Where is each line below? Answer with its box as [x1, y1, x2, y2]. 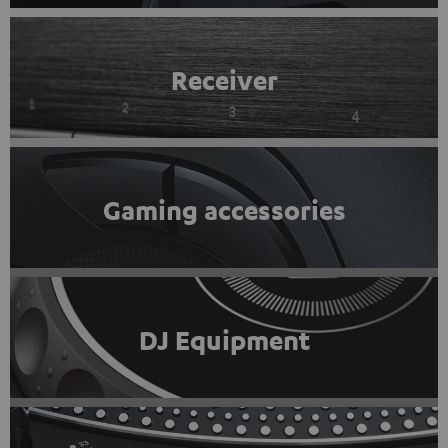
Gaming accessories [102, 193, 346, 226]
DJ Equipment [138, 323, 310, 356]
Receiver [170, 63, 278, 96]
